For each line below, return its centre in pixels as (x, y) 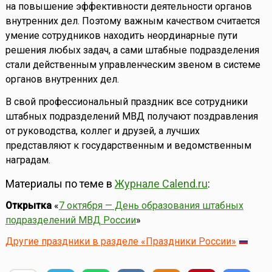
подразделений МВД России (70, 220)
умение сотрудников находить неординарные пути (121, 36)
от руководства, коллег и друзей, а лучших (102, 131)
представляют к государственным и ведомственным (128, 146)
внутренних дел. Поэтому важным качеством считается (132, 21)
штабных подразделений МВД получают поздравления (131, 117)
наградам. (28, 160)
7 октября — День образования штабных (151, 206)
